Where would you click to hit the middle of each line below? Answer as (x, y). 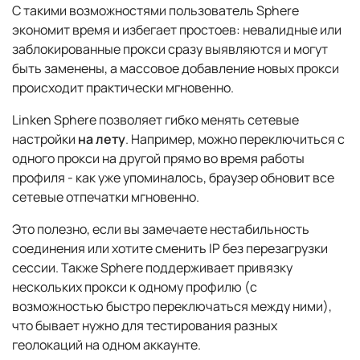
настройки (45, 139)
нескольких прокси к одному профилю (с (135, 286)
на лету (102, 139)
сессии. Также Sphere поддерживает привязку (152, 267)
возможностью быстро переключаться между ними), (172, 306)
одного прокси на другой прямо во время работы (158, 158)
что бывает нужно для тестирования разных (145, 325)
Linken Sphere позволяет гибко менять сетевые (155, 119)
